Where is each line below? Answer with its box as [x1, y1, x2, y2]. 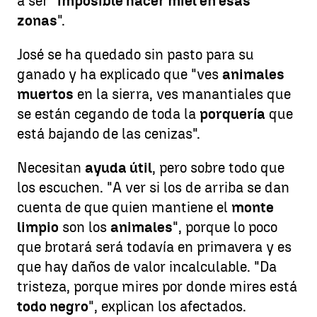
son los [59, 219, 110, 236]
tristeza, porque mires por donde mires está [17, 278, 297, 295]
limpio [17, 219, 59, 236]
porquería [200, 105, 265, 122]
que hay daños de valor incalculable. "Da [17, 258, 277, 275]
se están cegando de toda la [17, 105, 200, 122]
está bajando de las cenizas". [17, 125, 200, 142]
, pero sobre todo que [152, 159, 284, 176]
